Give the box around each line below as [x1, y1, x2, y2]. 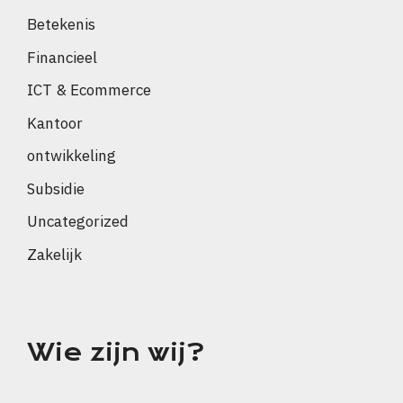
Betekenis [27, 14, 95, 35]
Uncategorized [27, 211, 129, 232]
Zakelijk [27, 244, 82, 264]
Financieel [27, 47, 97, 67]
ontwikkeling [27, 146, 116, 166]
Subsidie [27, 178, 85, 199]
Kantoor [27, 112, 83, 133]
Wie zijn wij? [27, 337, 204, 366]
